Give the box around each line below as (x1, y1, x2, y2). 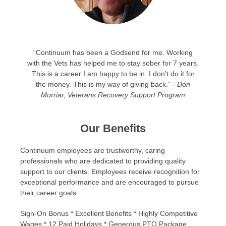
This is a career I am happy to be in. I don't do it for (31, 70, 195, 78)
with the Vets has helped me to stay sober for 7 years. (27, 59, 199, 68)
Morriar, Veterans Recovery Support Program (41, 91, 185, 99)
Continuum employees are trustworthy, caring (20, 146, 165, 154)
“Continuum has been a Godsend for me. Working (33, 48, 193, 57)
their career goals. (20, 189, 78, 197)
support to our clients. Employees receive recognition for (20, 167, 200, 176)
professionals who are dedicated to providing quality (20, 157, 186, 165)
